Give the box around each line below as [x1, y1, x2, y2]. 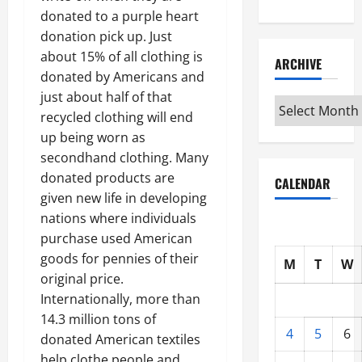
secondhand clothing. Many [40, 148, 208, 166]
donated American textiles [40, 330, 200, 348]
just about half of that [40, 87, 172, 106]
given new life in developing [40, 188, 207, 207]
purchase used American [40, 229, 192, 247]
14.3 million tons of [40, 309, 156, 328]
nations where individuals [40, 208, 196, 227]
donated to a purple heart [40, 6, 199, 25]
